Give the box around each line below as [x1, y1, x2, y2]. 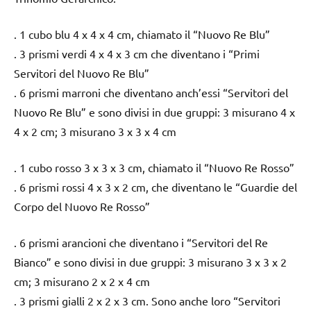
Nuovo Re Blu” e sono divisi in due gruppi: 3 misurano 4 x [14, 104, 295, 119]
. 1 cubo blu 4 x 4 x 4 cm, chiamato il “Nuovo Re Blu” [14, 26, 270, 41]
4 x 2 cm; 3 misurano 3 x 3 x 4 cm [14, 124, 176, 138]
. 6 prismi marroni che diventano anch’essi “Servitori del [14, 85, 288, 99]
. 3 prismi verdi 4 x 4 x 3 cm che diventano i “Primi [14, 46, 260, 60]
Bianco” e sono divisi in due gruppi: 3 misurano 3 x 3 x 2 [14, 254, 287, 269]
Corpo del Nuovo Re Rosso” [14, 199, 150, 213]
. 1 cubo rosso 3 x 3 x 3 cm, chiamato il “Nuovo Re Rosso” [14, 160, 294, 174]
